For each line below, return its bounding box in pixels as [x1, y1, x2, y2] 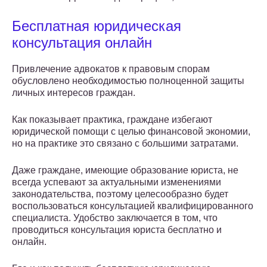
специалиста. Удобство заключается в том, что [12, 213, 218, 223]
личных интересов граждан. [12, 88, 135, 98]
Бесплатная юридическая [12, 18, 181, 35]
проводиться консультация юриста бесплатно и [12, 225, 222, 235]
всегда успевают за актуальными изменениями [12, 177, 221, 188]
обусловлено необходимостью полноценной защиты [12, 76, 244, 86]
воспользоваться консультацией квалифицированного [12, 201, 253, 212]
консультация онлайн [12, 35, 152, 51]
